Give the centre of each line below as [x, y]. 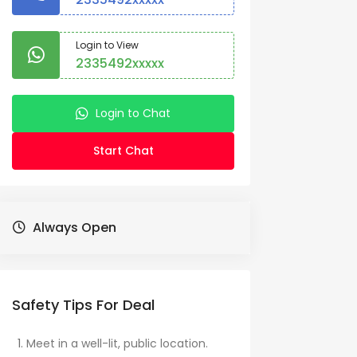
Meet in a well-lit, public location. [117, 343]
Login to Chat [133, 113]
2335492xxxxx [120, 63]
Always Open [75, 228]
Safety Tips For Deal [83, 305]
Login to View [107, 45]
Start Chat [123, 151]
